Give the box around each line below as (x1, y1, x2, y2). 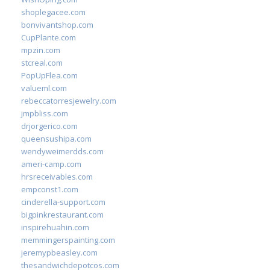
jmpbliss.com (21, 108, 68, 119)
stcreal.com (21, 57, 63, 68)
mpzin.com (21, 45, 60, 55)
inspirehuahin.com (21, 222, 89, 233)
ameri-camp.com (21, 159, 81, 169)
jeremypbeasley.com (21, 247, 98, 258)
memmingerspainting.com (21, 234, 115, 245)
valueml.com (21, 83, 67, 93)
